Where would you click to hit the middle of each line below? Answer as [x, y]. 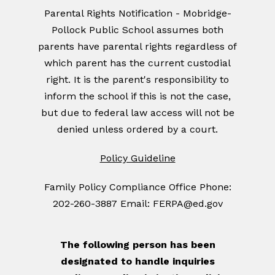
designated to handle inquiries [137, 261]
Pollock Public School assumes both [137, 30]
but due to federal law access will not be [137, 113]
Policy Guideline [137, 158]
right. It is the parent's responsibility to [137, 80]
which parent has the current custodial [137, 63]
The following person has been [137, 245]
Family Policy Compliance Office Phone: [137, 187]
